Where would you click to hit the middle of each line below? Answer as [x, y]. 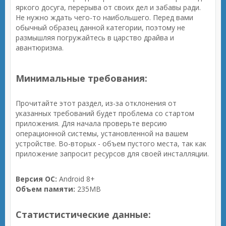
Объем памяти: [45, 189]
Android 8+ [76, 179]
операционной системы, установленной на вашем [102, 133]
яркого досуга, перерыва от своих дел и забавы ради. [108, 7]
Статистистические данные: [83, 214]
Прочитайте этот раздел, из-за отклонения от [96, 103]
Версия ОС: [36, 179]
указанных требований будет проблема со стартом [105, 113]
